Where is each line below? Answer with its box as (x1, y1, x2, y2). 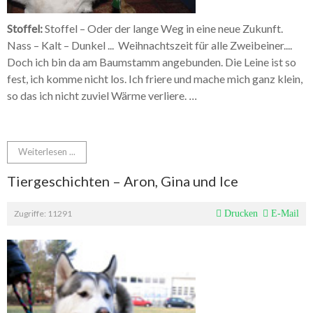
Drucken (221, 208, 258, 219)
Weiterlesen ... (18, 146, 75, 158)
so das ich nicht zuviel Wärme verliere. (7, 89, 189, 103)
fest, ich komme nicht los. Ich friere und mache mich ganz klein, (7, 72, 303, 86)
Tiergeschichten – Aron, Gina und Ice (7, 173, 238, 190)
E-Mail (268, 208, 299, 219)
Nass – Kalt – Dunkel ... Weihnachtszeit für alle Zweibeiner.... (7, 38, 292, 52)
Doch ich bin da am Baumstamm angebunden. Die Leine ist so (7, 55, 296, 69)
